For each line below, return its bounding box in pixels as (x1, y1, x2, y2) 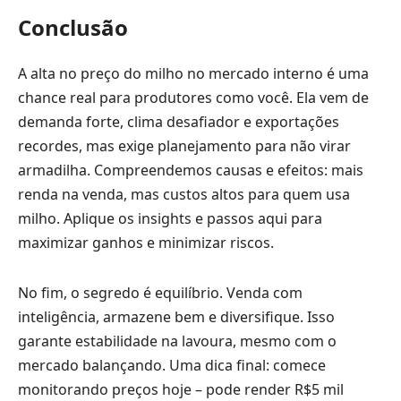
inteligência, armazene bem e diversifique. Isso (18, 306, 335, 327)
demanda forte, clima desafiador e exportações (18, 112, 339, 132)
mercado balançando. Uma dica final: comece (18, 354, 326, 375)
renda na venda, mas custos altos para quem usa (18, 184, 350, 205)
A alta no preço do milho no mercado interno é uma (18, 64, 369, 84)
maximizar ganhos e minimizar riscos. (18, 233, 274, 253)
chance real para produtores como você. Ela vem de (18, 88, 369, 108)
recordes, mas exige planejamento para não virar (18, 136, 351, 157)
